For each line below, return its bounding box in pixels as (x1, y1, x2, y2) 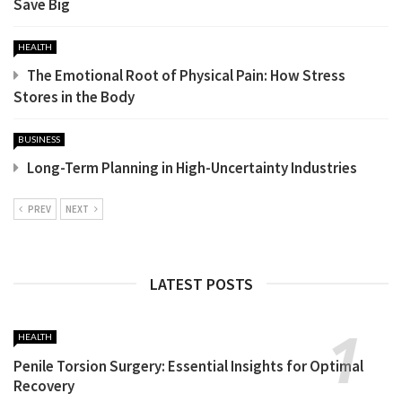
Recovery (13, 376, 74, 396)
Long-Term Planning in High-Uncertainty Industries (27, 158, 357, 178)
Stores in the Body (13, 87, 135, 107)
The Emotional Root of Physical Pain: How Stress (27, 66, 345, 85)
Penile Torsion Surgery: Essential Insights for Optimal (13, 356, 363, 376)
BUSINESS (18, 134, 60, 144)
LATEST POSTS (149, 274, 253, 294)
